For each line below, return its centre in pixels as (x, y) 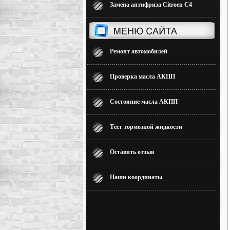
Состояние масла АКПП (144, 102)
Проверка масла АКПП (142, 76)
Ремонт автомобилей (139, 51)
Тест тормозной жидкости (146, 127)
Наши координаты (136, 177)
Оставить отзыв (132, 152)
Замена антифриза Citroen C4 (151, 5)
